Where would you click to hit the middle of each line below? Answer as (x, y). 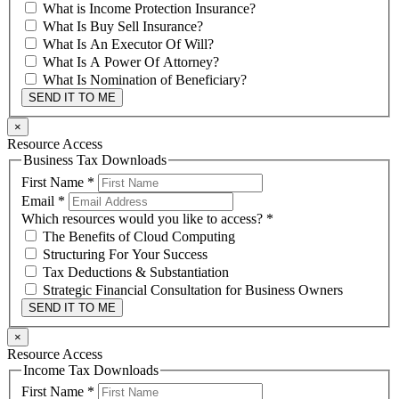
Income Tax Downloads (91, 370)
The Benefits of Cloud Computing (137, 236)
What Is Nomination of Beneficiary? (143, 79)
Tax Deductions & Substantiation (134, 272)
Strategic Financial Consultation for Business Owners (191, 289)
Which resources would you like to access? (144, 218)
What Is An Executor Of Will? (126, 44)
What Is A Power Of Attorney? (129, 61)
